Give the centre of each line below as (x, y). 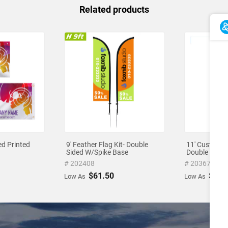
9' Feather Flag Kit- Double (107, 145)
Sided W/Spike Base (97, 152)
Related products (114, 10)
